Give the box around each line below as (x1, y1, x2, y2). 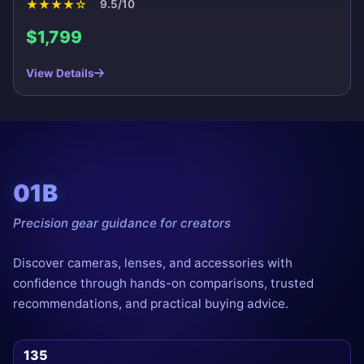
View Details (26, 66, 94, 80)
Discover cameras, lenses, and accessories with (13, 254, 292, 271)
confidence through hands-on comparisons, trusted (13, 275, 314, 291)
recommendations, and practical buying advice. (13, 295, 288, 311)
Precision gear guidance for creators (13, 214, 231, 231)
